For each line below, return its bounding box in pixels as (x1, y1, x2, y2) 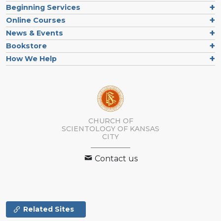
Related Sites (23, 205, 74, 214)
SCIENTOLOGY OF (62, 124, 128, 134)
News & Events (6, 28, 63, 37)
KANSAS (130, 124, 159, 134)
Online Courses (6, 15, 66, 25)
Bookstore (6, 41, 47, 50)
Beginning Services (6, 2, 80, 12)
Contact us (93, 154, 138, 164)
